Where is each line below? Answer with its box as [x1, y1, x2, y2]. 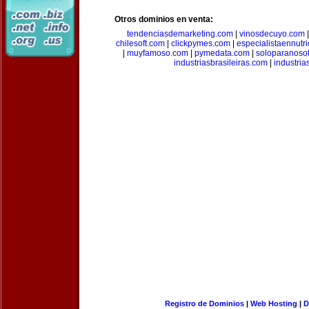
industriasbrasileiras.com [174, 58, 268, 68]
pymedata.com [195, 48, 250, 58]
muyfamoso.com [127, 48, 188, 58]
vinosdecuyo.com [239, 29, 305, 39]
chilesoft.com [116, 39, 165, 48]
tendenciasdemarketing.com [126, 29, 233, 39]
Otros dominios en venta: [114, 14, 213, 24]
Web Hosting [250, 299, 297, 308]
